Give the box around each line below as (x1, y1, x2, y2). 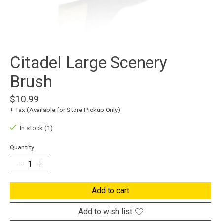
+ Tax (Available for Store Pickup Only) (10, 106, 120, 114)
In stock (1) (19, 124, 53, 132)
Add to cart (92, 186, 129, 196)
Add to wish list (78, 207, 132, 217)
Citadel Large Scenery (10, 53, 167, 73)
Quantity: (10, 144, 36, 151)
